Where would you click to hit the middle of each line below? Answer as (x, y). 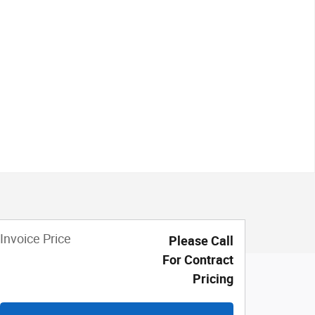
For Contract (198, 259)
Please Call (201, 240)
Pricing (213, 278)
